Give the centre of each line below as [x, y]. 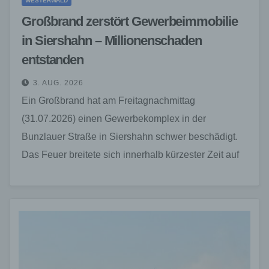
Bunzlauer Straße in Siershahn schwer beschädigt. [130, 136]
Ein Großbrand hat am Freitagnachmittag [108, 100]
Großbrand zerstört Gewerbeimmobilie [130, 21]
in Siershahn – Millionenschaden [112, 40]
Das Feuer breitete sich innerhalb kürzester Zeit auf [130, 154]
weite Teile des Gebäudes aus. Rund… [105, 172]
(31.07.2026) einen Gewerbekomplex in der [114, 118]
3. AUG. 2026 [58, 83]
